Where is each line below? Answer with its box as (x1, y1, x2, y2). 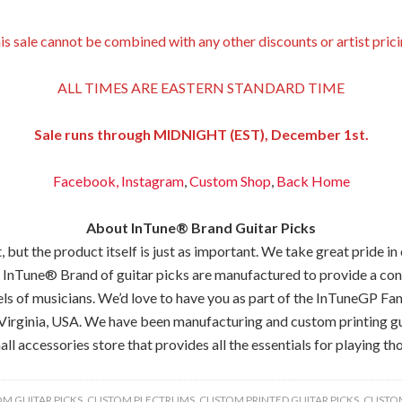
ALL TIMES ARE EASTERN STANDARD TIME (57, 79, 345, 96)
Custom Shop (188, 172, 271, 189)
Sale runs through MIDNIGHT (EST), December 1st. (33, 126, 369, 143)
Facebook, (52, 172, 118, 189)
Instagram (118, 172, 184, 189)
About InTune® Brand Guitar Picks (86, 219, 316, 236)
